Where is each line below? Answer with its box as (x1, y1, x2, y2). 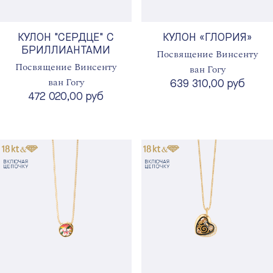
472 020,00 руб (28, 91, 104, 103)
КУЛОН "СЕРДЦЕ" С (18, 32, 114, 44)
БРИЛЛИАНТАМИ (21, 45, 110, 57)
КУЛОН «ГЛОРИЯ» (162, 32, 252, 44)
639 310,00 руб (169, 79, 245, 90)
